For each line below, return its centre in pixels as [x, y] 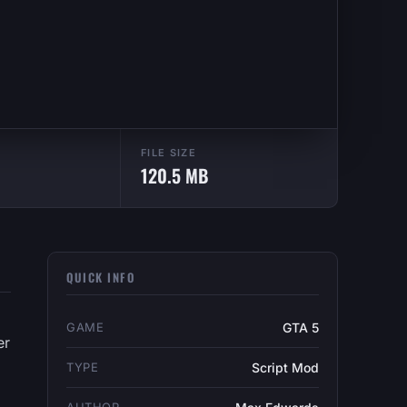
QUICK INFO [101, 277]
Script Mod [285, 367]
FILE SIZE [169, 153]
